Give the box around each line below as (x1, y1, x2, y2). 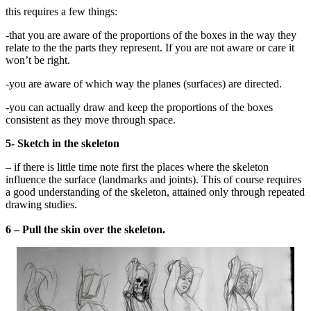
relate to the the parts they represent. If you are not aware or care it (6, 42, 294, 54)
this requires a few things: (6, 6, 117, 18)
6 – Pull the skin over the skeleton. (6, 224, 165, 236)
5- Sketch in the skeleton (6, 137, 119, 150)
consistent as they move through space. (6, 114, 176, 126)
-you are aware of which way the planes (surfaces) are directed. (6, 78, 282, 90)
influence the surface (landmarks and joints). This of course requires (6, 174, 301, 186)
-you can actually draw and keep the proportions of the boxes (6, 101, 273, 114)
